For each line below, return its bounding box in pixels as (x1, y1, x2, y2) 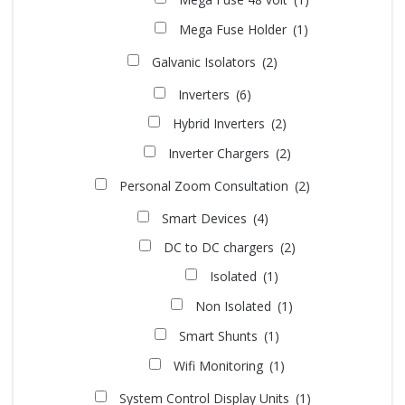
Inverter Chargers (167, 145, 273, 162)
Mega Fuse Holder (179, 21, 290, 38)
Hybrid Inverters (172, 115, 268, 132)
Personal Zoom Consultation (119, 177, 292, 194)
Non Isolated (194, 297, 275, 315)
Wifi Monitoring (174, 357, 267, 374)
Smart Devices (161, 210, 250, 227)
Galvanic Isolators (152, 53, 259, 71)
